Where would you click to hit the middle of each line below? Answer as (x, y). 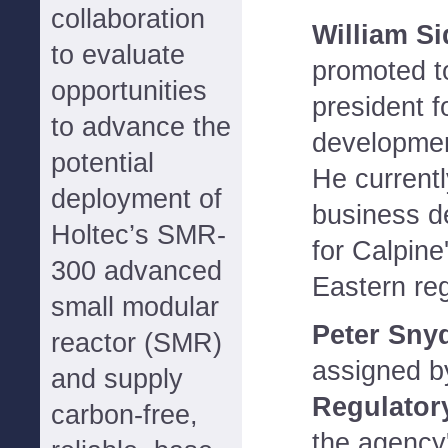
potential (102, 163)
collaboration (128, 19)
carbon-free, (124, 415)
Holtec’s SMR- (138, 235)
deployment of (136, 199)
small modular (135, 307)
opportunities (129, 91)
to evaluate (118, 55)
